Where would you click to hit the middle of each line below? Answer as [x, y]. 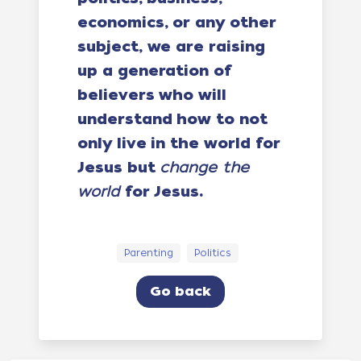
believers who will [152, 95]
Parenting [148, 253]
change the [204, 167]
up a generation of [155, 71]
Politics [212, 253]
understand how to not [172, 119]
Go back [180, 291]
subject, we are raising [171, 47]
